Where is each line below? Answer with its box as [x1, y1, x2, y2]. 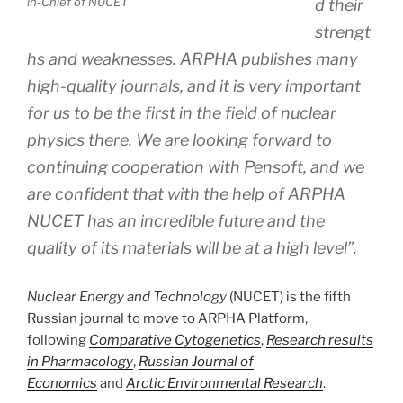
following [27, 332, 89, 349]
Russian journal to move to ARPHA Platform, [27, 310, 308, 327]
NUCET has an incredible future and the [27, 211, 325, 231]
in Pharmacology [27, 354, 133, 371]
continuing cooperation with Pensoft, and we [27, 157, 364, 177]
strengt [314, 22, 371, 42]
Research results [266, 332, 373, 349]
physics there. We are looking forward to [27, 130, 332, 150]
